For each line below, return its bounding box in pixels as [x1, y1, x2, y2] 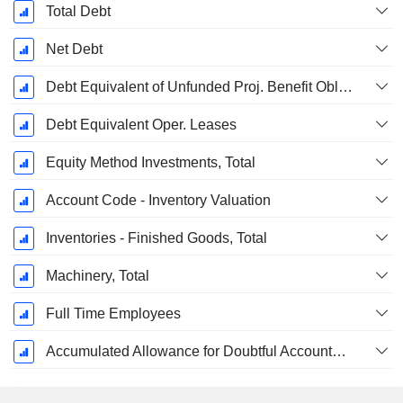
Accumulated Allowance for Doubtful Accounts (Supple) [331, 344, 346, 360]
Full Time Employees [45, 306, 181, 322]
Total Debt [45, 4, 111, 20]
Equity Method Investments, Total [45, 155, 255, 171]
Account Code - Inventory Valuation [45, 193, 271, 209]
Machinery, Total [45, 268, 149, 284]
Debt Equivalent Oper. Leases [45, 117, 237, 133]
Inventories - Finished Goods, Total [45, 230, 267, 246]
